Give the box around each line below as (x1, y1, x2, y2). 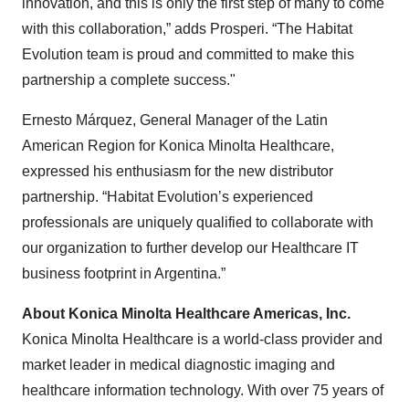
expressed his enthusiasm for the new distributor (22, 163, 333, 179)
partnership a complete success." (22, 72, 236, 88)
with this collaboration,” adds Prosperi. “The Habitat (22, 21, 352, 37)
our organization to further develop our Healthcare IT (22, 240, 359, 256)
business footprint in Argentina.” (22, 266, 225, 281)
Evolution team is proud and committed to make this (22, 47, 354, 62)
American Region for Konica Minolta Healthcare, (22, 138, 334, 153)
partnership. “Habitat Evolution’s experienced (22, 189, 313, 204)
